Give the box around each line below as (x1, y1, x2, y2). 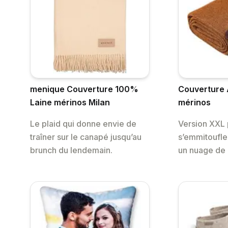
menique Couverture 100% (30, 84, 138, 95)
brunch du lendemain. (30, 145, 112, 156)
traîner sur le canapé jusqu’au (30, 132, 141, 142)
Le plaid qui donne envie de (30, 119, 136, 129)
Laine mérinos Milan (30, 97, 110, 108)
